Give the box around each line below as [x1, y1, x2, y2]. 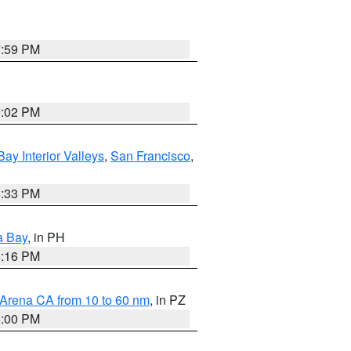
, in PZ [150, 291, 186, 309]
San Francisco [110, 147, 190, 165]
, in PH [27, 228, 65, 246]
